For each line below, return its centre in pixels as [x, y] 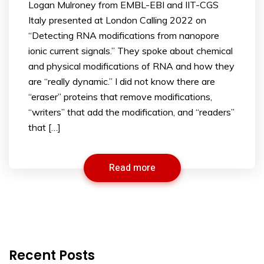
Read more [132, 168]
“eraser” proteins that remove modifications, [120, 97]
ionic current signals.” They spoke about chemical [131, 51]
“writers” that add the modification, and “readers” [131, 112]
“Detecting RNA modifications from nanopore [124, 36]
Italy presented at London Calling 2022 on [117, 20]
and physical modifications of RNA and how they [131, 66]
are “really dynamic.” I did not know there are [122, 82]
